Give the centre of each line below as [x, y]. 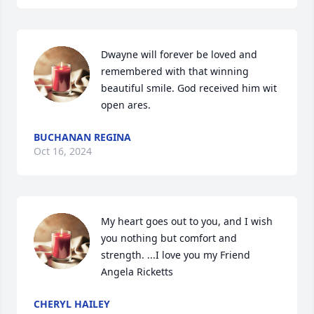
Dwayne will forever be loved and [179, 54]
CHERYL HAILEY [72, 304]
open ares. [126, 105]
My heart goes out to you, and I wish [187, 221]
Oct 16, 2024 [63, 151]
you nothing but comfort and [169, 238]
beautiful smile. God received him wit [189, 88]
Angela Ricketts [137, 272]
